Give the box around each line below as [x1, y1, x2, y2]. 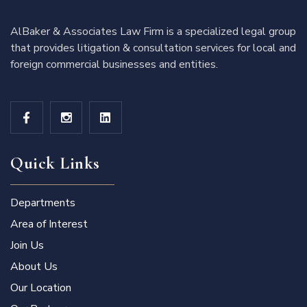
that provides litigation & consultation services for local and [10, 40, 296, 56]
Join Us [10, 238, 44, 254]
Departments [10, 195, 75, 211]
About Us [10, 259, 58, 275]
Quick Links [10, 153, 100, 174]
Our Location [10, 280, 71, 296]
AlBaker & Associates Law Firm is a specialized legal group [10, 23, 296, 39]
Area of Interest [10, 217, 88, 232]
